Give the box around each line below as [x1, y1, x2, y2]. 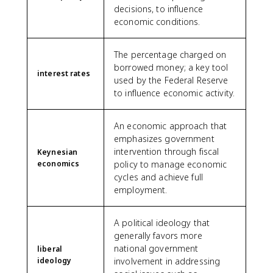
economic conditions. [114, 16, 200, 27]
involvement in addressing [114, 255, 221, 267]
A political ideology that [114, 217, 210, 229]
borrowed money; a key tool [114, 62, 229, 73]
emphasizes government [114, 133, 214, 144]
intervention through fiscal [114, 146, 219, 157]
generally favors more [114, 230, 202, 241]
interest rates [37, 68, 90, 79]
